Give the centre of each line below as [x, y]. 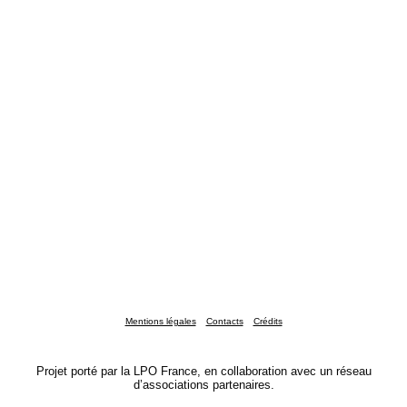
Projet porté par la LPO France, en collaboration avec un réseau [203, 372]
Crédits [268, 322]
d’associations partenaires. [203, 385]
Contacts [224, 322]
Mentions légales [160, 322]
